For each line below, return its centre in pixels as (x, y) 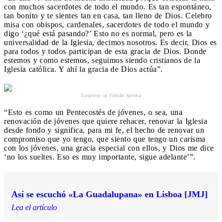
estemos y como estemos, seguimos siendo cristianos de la (102, 60)
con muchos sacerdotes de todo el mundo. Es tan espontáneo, (108, 7)
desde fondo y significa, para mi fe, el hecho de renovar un (104, 130)
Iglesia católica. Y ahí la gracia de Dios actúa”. (85, 69)
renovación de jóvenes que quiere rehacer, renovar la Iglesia (106, 121)
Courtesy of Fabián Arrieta (111, 96)
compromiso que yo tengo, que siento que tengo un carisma (105, 139)
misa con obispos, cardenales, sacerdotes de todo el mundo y (107, 25)
